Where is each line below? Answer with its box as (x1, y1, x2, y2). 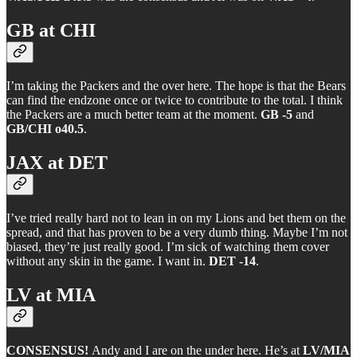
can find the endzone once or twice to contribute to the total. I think (6, 93, 343, 108)
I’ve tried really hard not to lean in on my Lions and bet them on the (6, 210, 346, 225)
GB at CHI (6, 20, 96, 41)
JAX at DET (6, 152, 108, 174)
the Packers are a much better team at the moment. (6, 108, 261, 122)
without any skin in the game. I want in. (6, 253, 209, 268)
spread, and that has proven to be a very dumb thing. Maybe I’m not (6, 225, 347, 239)
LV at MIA (6, 284, 96, 305)
